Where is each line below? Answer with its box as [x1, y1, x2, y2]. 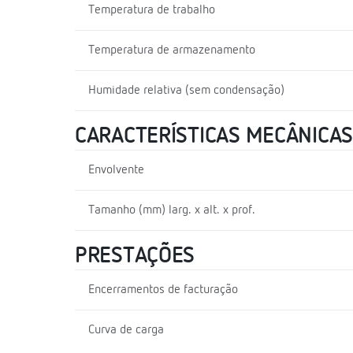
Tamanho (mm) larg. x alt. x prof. [88, 203, 255, 217]
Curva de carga [88, 323, 164, 336]
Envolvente [88, 163, 144, 176]
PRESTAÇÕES [75, 244, 195, 267]
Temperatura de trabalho [88, 3, 215, 17]
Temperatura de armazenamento [88, 43, 255, 57]
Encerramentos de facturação [88, 283, 238, 296]
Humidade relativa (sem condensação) [88, 84, 284, 97]
